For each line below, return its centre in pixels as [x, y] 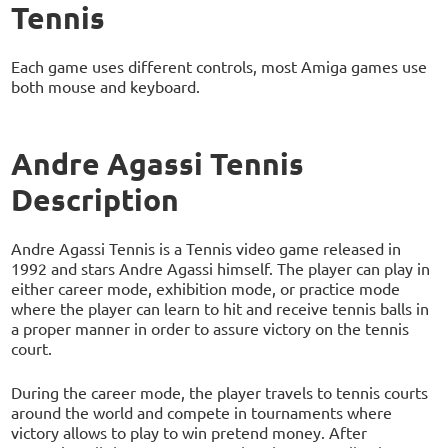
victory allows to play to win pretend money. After [189, 431]
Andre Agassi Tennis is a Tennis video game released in [206, 247]
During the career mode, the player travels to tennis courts [220, 391]
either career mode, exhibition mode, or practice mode [206, 287]
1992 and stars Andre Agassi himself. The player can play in [221, 267]
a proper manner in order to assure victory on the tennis [210, 327]
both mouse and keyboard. [106, 85]
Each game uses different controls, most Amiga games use [219, 65]
